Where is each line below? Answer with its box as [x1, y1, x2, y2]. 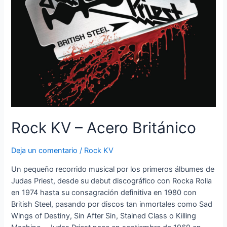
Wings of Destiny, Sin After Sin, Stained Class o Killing [11, 211, 197, 220]
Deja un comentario [11, 146, 78, 156]
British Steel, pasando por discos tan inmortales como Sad [11, 199, 213, 209]
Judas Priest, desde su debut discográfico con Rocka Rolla [11, 176, 212, 185]
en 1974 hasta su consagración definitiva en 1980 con [11, 187, 197, 197]
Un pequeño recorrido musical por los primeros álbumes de [11, 164, 215, 174]
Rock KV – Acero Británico [11, 119, 197, 137]
